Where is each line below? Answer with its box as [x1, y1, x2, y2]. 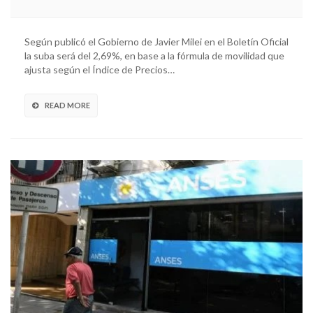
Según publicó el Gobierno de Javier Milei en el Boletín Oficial [24, 36, 289, 48]
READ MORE [45, 101, 90, 110]
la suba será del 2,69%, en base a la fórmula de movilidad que [24, 50, 284, 62]
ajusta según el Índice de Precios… [24, 64, 175, 76]
